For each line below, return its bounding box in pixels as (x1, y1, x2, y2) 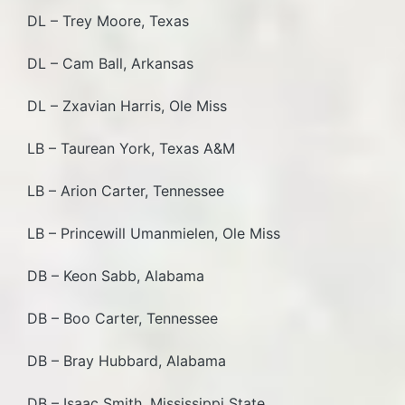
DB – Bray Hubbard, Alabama (27, 351, 226, 370)
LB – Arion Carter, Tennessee (27, 181, 242, 200)
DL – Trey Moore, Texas (27, 11, 189, 30)
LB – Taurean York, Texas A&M (27, 138, 249, 157)
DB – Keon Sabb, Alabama (27, 266, 213, 285)
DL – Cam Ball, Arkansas (27, 53, 193, 72)
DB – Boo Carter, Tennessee (27, 308, 227, 327)
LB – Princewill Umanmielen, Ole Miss (27, 223, 285, 242)
